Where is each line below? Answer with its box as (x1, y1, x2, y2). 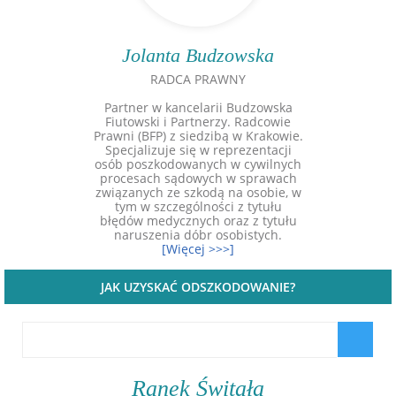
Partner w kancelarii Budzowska (103, 99, 293, 116)
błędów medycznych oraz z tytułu (99, 212, 297, 229)
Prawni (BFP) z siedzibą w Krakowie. (93, 127, 303, 144)
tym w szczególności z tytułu (114, 198, 282, 215)
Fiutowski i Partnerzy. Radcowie (105, 113, 291, 130)
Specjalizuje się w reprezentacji (104, 141, 292, 158)
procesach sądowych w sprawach (99, 170, 297, 187)
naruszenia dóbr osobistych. (114, 226, 282, 243)
